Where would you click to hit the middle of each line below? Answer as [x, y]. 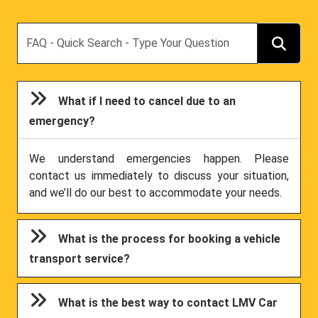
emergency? [62, 121]
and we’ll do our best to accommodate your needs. [155, 192]
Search [34, 31]
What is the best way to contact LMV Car [168, 303]
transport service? [80, 259]
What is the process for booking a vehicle [170, 239]
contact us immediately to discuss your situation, [159, 175]
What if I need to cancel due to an [147, 101]
